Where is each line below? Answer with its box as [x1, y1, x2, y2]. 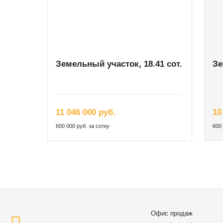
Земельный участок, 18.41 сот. [56, 59, 182, 69]
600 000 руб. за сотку [56, 123, 110, 129]
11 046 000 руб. [56, 108, 116, 117]
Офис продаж [151, 210, 193, 218]
